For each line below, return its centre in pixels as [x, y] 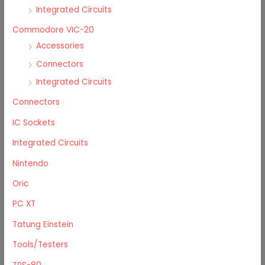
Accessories [60, 46]
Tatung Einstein [43, 224]
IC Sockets [34, 122]
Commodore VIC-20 [54, 30]
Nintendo [31, 163]
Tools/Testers [41, 245]
